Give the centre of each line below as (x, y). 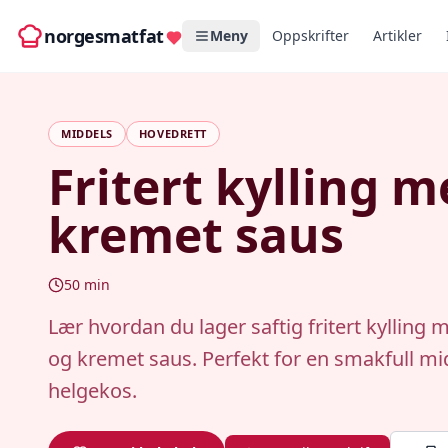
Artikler (397, 35)
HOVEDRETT (172, 133)
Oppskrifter (310, 35)
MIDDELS (87, 133)
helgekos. (92, 390)
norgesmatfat (104, 36)
